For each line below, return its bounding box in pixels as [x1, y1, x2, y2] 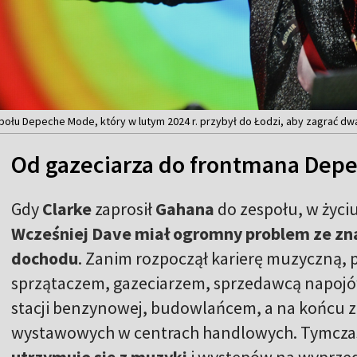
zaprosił [95, 198, 155, 221]
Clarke [42, 198, 95, 221]
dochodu [11, 247, 78, 270]
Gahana [155, 198, 214, 221]
